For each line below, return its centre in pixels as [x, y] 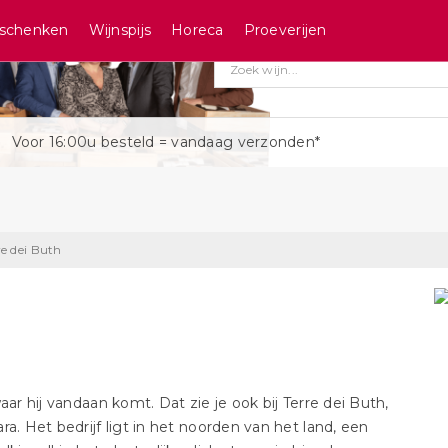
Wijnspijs [120, 30]
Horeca [197, 30]
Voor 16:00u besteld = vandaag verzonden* [166, 142]
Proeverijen [285, 30]
